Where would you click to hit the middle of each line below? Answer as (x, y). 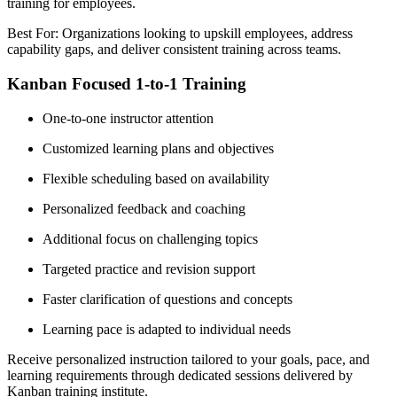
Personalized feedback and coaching (144, 208)
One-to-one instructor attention (128, 118)
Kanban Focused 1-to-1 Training (127, 84)
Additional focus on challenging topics (150, 238)
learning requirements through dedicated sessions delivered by (180, 375)
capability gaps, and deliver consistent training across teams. (174, 50)
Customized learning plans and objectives (158, 148)
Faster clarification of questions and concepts (167, 299)
